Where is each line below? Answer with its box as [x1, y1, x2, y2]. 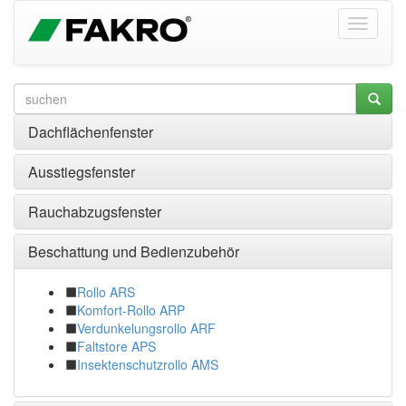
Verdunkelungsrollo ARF [77, 319, 216, 338]
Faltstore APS [77, 337, 156, 356]
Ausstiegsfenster [28, 161, 135, 183]
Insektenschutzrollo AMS [77, 355, 218, 374]
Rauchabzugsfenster [28, 201, 161, 223]
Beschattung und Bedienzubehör [28, 241, 239, 263]
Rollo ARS [77, 283, 135, 302]
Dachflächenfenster [28, 121, 153, 143]
